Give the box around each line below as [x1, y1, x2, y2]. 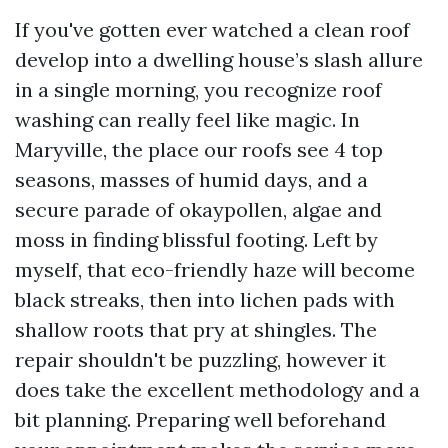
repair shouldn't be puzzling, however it [15, 347, 386, 372]
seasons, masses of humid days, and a [15, 167, 368, 192]
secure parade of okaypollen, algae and [15, 197, 382, 222]
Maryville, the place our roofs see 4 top [15, 137, 383, 162]
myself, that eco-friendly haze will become [15, 257, 415, 282]
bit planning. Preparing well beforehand [15, 407, 386, 432]
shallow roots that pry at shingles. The [15, 317, 377, 342]
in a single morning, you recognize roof [15, 77, 382, 102]
